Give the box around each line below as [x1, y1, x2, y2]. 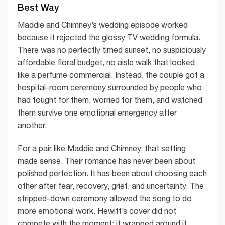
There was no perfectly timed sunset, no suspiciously [18, 45, 206, 54]
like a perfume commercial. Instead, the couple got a [18, 70, 204, 79]
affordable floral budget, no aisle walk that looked [18, 57, 195, 67]
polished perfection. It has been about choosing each [18, 168, 207, 178]
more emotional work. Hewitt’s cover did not [18, 206, 176, 215]
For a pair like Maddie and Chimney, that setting [18, 143, 186, 153]
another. [18, 120, 47, 130]
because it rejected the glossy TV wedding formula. [18, 32, 200, 42]
